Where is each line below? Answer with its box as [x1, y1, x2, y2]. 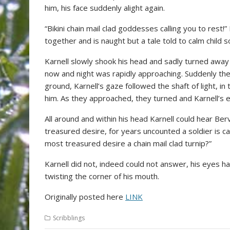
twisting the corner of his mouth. [45, 171, 159, 181]
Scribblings [53, 214, 85, 222]
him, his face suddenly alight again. [45, 3, 165, 13]
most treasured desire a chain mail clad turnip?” [45, 138, 212, 148]
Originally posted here [45, 191, 125, 202]
